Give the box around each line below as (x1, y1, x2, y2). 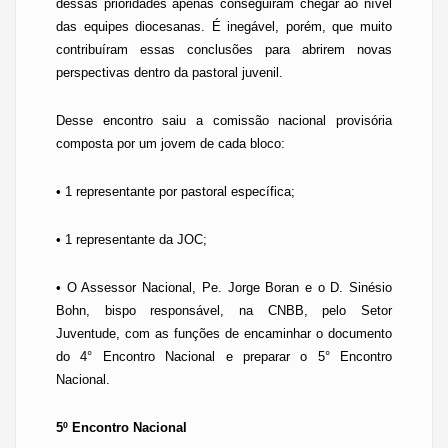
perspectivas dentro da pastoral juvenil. (56, 65, 283, 80)
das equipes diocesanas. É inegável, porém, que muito (56, 19, 392, 34)
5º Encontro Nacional (56, 420, 187, 435)
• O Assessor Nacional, (56, 280, 202, 295)
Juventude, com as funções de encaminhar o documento (56, 326, 392, 341)
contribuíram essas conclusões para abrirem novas (56, 42, 392, 57)
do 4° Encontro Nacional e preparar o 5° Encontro (56, 349, 392, 364)
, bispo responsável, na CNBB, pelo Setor (86, 303, 392, 318)
